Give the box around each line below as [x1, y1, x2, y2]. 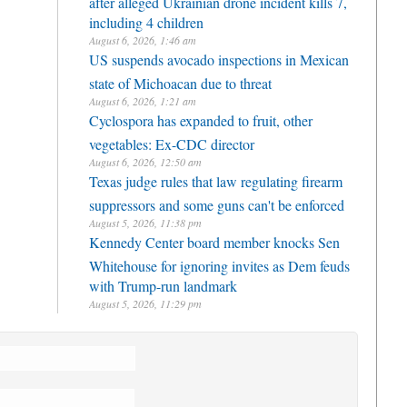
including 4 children [89, 13, 203, 27]
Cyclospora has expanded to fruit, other [89, 111, 313, 130]
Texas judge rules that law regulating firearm [89, 172, 342, 191]
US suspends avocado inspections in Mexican [89, 50, 349, 69]
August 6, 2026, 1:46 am [89, 33, 196, 47]
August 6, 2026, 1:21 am [89, 94, 196, 108]
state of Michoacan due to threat [89, 74, 272, 88]
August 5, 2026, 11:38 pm [89, 215, 202, 230]
